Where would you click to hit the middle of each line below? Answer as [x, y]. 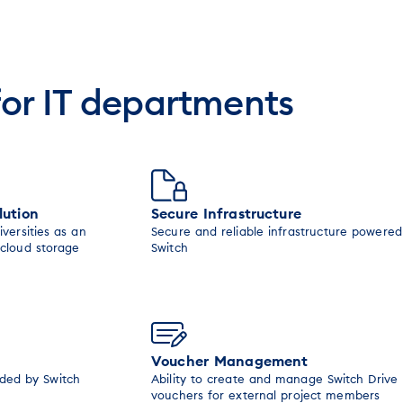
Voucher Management [230, 361]
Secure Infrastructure [226, 213]
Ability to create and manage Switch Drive [275, 379]
